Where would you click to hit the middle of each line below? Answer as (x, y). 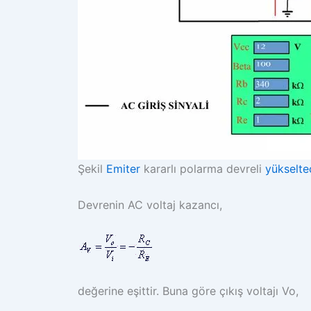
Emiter (123, 169)
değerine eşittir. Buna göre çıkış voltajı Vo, (188, 291)
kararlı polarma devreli (203, 169)
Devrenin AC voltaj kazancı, (150, 204)
